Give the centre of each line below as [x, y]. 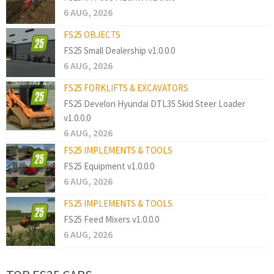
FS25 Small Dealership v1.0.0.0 [119, 50]
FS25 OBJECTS [92, 34]
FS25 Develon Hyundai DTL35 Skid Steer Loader [154, 103]
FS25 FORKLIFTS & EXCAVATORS [126, 87]
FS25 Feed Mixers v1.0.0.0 [111, 219]
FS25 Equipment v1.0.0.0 [109, 166]
